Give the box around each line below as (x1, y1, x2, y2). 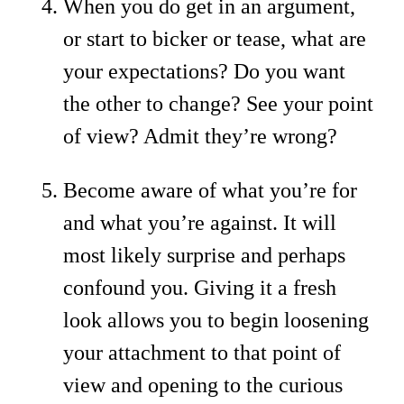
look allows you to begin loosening (63, 308, 369, 332)
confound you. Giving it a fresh (63, 275, 336, 299)
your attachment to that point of (63, 340, 341, 364)
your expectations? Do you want (63, 59, 345, 83)
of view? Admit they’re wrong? (63, 124, 337, 148)
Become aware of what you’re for (63, 178, 357, 202)
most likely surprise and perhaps (63, 243, 345, 267)
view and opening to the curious (63, 372, 343, 397)
